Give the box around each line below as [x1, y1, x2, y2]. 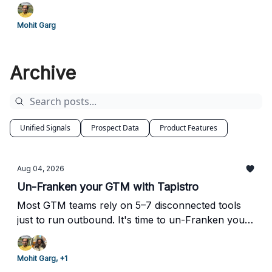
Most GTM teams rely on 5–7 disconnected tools [17, 199, 241, 211]
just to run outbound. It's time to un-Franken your [17, 214, 249, 226]
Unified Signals [20, 123, 70, 133]
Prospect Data [91, 123, 139, 133]
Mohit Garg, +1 [17, 254, 67, 263]
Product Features [160, 123, 217, 133]
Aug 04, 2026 [17, 164, 64, 173]
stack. [17, 228, 44, 240]
